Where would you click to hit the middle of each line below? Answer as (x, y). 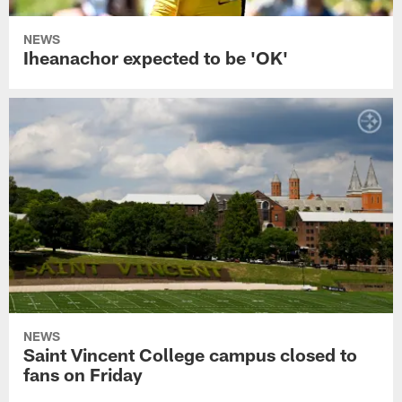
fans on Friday (83, 375)
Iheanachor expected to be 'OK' (156, 57)
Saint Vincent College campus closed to (191, 355)
